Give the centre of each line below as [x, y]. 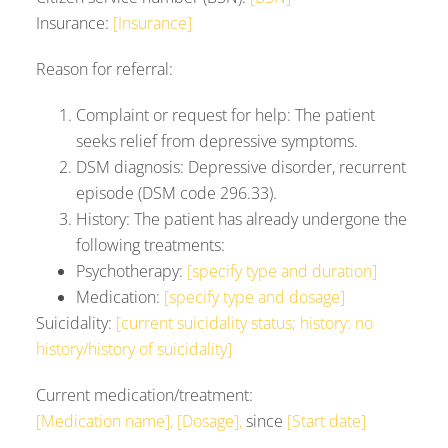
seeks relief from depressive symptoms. [217, 140]
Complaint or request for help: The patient [225, 114]
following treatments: [150, 244]
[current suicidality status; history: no [244, 322]
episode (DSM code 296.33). [176, 192]
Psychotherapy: [131, 270]
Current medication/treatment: [144, 394]
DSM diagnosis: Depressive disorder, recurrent [241, 166]
